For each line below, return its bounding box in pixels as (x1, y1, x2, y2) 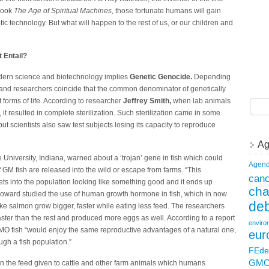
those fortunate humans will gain (113, 7, 221, 15)
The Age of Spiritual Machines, (14, 7, 113, 15)
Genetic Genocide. (130, 73, 192, 81)
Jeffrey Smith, (123, 97, 171, 105)
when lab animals (171, 97, 231, 105)
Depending (192, 73, 231, 81)
